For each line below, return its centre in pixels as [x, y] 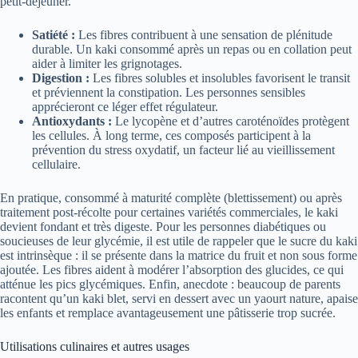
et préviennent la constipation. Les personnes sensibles [169, 92]
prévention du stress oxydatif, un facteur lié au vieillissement [183, 149]
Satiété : [54, 34]
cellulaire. [56, 164]
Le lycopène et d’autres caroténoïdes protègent [231, 121]
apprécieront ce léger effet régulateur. [125, 106]
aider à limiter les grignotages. [107, 63]
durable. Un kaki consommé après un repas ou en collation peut [192, 49]
